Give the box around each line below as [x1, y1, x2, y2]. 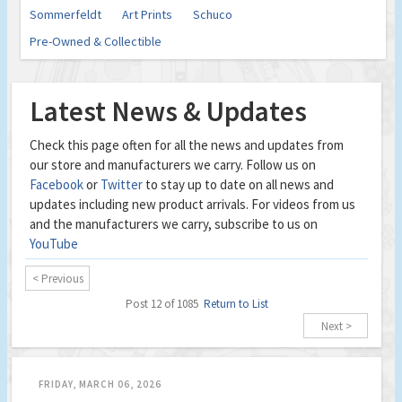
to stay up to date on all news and [143, 175, 334, 193]
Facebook [30, 175, 83, 193]
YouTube [30, 234, 78, 252]
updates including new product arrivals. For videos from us [30, 195, 355, 213]
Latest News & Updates [30, 92, 307, 128]
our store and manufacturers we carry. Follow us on [30, 155, 316, 173]
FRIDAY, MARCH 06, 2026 [39, 377, 162, 390]
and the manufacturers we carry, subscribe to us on [30, 214, 318, 232]
